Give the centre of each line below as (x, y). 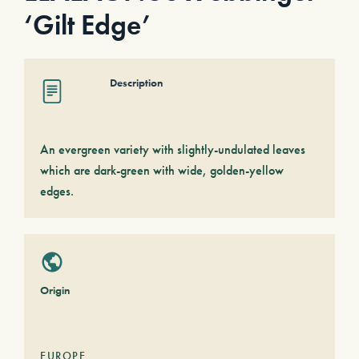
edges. (57, 191)
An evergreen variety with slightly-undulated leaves (173, 149)
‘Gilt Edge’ (87, 25)
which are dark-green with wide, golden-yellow (162, 170)
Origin (55, 290)
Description (136, 83)
